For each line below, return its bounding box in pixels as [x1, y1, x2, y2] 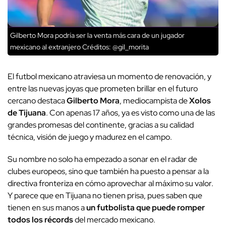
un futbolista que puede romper [85, 202, 205, 213]
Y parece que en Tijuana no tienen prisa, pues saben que [8, 190, 202, 201]
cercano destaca [8, 95, 67, 106]
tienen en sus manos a [8, 202, 85, 213]
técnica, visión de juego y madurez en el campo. [8, 131, 172, 142]
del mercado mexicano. [73, 214, 155, 225]
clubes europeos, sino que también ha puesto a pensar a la [8, 165, 209, 177]
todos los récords [8, 214, 73, 225]
